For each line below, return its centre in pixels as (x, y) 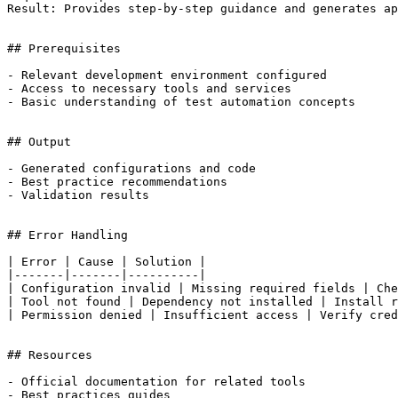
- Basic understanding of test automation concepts (181, 102)
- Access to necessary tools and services (149, 89)
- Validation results (78, 195)
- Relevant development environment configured (167, 76)
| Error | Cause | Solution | (107, 262)
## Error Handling (68, 235)
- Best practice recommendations (117, 182)
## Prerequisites (64, 49)
